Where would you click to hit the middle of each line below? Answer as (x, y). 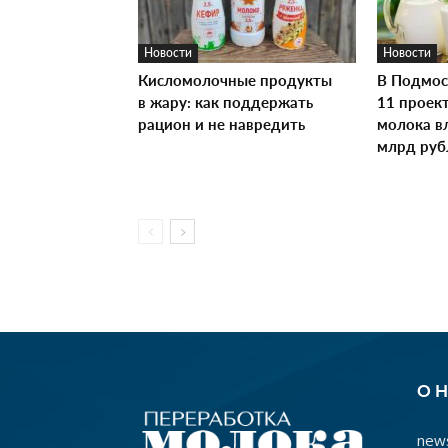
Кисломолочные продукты (235, 79)
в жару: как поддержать (225, 101)
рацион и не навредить (221, 123)
